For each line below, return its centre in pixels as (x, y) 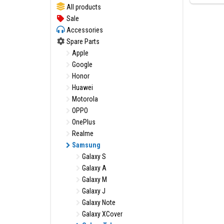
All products (83, 7)
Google (81, 64)
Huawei (82, 87)
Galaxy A (93, 168)
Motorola (84, 99)
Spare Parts (82, 41)
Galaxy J (93, 191)
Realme (82, 133)
